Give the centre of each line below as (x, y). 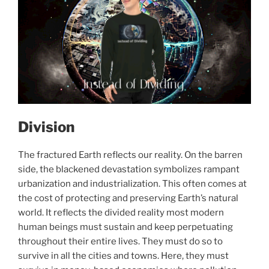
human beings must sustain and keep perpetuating (125, 227)
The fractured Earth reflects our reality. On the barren (130, 155)
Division (46, 127)
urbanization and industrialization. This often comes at (132, 184)
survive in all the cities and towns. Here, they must (123, 256)
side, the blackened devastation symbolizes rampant (129, 170)
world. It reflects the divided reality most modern (121, 213)
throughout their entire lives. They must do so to (120, 242)
